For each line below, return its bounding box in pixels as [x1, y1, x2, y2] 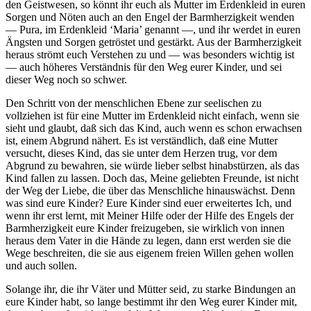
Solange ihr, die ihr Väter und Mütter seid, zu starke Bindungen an [6, 283, 296, 296]
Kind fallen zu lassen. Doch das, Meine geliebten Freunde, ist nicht [6, 172, 299, 185]
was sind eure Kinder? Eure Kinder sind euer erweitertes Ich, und [6, 197, 292, 210]
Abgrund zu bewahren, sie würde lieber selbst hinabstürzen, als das [6, 160, 299, 172]
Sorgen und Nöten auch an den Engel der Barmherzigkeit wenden [6, 11, 294, 24]
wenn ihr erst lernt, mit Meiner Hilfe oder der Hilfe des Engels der [6, 210, 294, 222]
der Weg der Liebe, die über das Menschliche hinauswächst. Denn [6, 185, 295, 197]
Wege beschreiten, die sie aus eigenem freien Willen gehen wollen [6, 247, 294, 260]
